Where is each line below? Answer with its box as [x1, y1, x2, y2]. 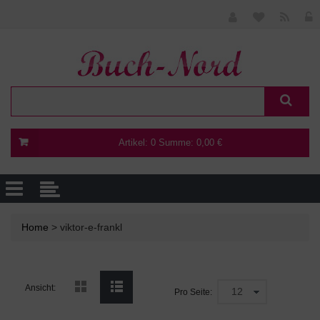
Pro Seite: [174, 286, 212, 297]
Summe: [158, 138, 196, 148]
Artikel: [118, 138, 151, 148]
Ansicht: [25, 283, 56, 293]
